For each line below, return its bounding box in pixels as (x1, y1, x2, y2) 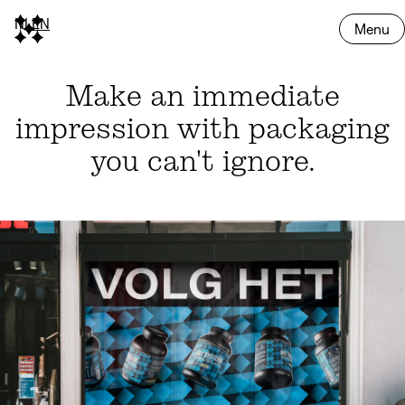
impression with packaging (15, 111, 390, 146)
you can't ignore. (90, 144, 315, 178)
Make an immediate (65, 79, 340, 113)
